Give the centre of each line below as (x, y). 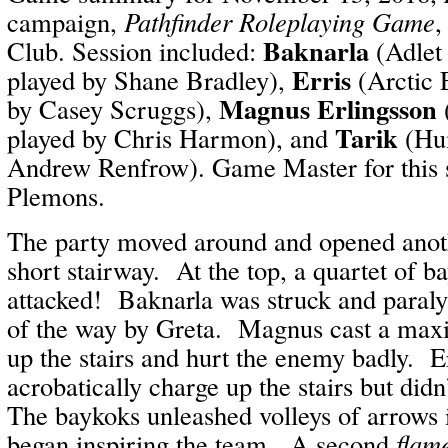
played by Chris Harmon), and (171, 137)
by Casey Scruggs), (113, 108)
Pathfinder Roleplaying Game (279, 21)
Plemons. (56, 195)
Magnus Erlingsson (328, 108)
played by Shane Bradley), (149, 79)
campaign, (65, 21)
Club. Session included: (135, 50)
